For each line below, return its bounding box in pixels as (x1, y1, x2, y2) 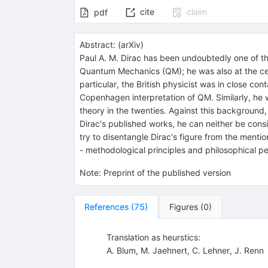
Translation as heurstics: (106, 232, 200, 243)
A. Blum (106, 245, 136, 256)
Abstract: (79, 39, 115, 50)
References (84, 202, 129, 212)
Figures (169, 202, 198, 212)
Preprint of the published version (103, 167, 231, 178)
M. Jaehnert (140, 245, 187, 256)
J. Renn (234, 245, 264, 256)
